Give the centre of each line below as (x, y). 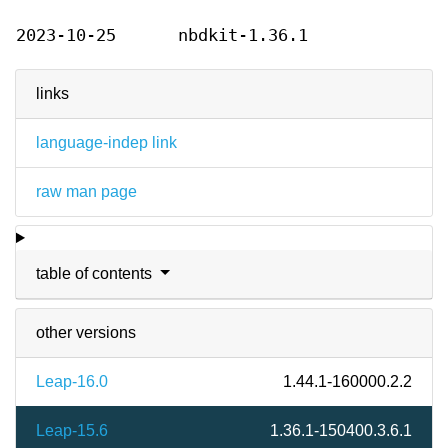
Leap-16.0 (72, 382)
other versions (86, 333)
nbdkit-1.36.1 (243, 36)
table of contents (96, 274)
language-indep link (106, 143)
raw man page (86, 192)
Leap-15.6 (72, 431)
